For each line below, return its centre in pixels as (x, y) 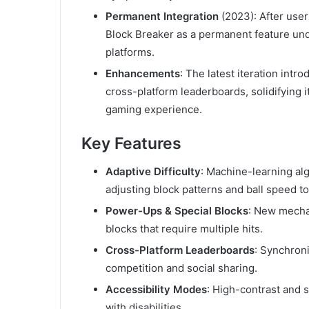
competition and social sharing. (181, 268)
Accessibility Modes (156, 289)
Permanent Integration (162, 17)
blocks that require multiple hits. (184, 228)
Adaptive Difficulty (153, 171)
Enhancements (143, 74)
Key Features (131, 144)
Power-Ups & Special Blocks (177, 210)
